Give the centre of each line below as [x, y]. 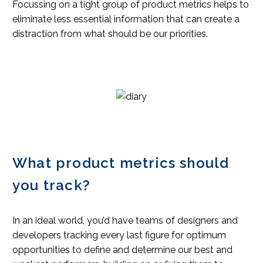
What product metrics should [121, 163]
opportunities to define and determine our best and [122, 250]
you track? [51, 185]
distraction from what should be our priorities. [110, 34]
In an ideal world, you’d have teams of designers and [125, 221]
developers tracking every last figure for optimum [119, 235]
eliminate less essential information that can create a [126, 19]
